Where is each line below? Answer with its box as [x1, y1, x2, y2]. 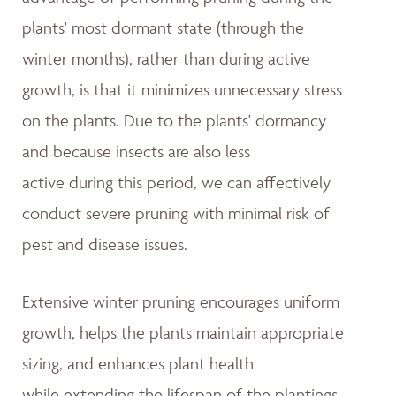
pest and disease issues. [22, 232, 187, 255]
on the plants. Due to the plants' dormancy [22, 109, 326, 131]
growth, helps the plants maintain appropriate [22, 321, 344, 343]
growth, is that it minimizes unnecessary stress [22, 78, 342, 100]
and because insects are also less [22, 140, 250, 162]
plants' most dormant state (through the [22, 16, 304, 38]
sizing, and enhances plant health [22, 352, 254, 374]
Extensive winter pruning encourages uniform [22, 290, 339, 312]
